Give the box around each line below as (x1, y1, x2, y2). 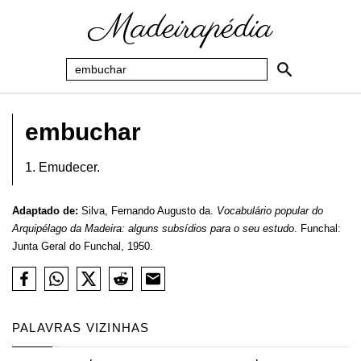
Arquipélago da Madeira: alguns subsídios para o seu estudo (12, 222, 294, 234)
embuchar (25, 118, 141, 145)
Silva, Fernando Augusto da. (78, 205, 217, 217)
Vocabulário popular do (217, 205, 323, 217)
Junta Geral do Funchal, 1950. (12, 240, 153, 252)
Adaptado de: (12, 205, 78, 217)
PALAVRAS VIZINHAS (12, 321, 150, 334)
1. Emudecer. (25, 160, 100, 174)
